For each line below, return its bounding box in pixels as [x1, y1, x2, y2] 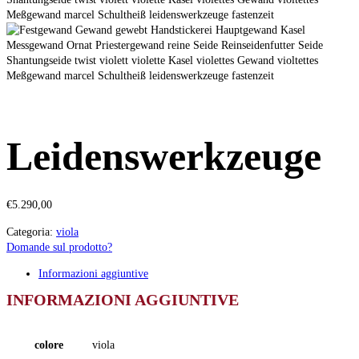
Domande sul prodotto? [6, 241, 112, 253]
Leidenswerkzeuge [6, 133, 321, 179]
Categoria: [6, 226, 53, 238]
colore [34, 339, 63, 351]
